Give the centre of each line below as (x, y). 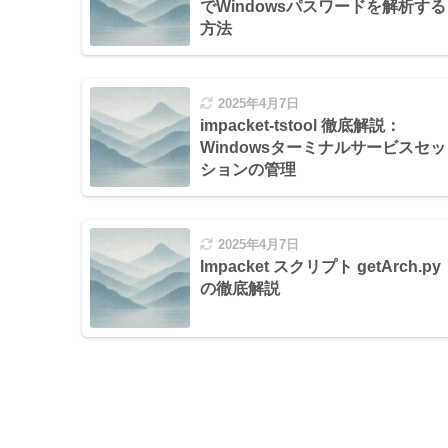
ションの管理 (248, 169)
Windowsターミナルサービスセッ (323, 147)
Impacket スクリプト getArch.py (320, 266)
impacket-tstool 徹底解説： (300, 125)
